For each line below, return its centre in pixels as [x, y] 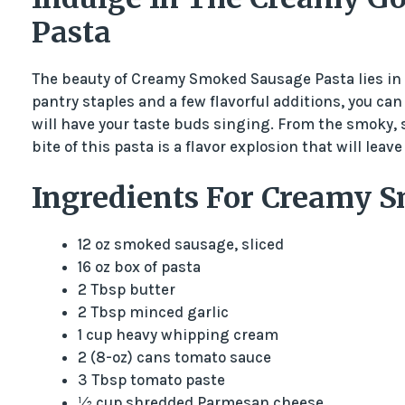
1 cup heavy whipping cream [178, 335]
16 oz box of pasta [139, 267]
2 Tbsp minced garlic [153, 312]
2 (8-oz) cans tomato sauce [174, 358]
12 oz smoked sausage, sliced [180, 245]
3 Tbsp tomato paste [151, 380]
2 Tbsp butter [126, 290]
